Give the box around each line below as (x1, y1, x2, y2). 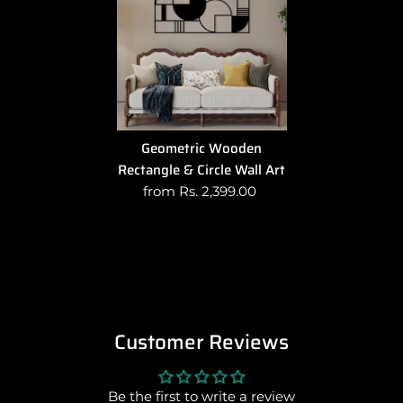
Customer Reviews (114, 325, 289, 358)
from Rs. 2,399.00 (142, 182, 256, 200)
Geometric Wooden (141, 137, 262, 159)
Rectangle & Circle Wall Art (118, 158, 285, 181)
